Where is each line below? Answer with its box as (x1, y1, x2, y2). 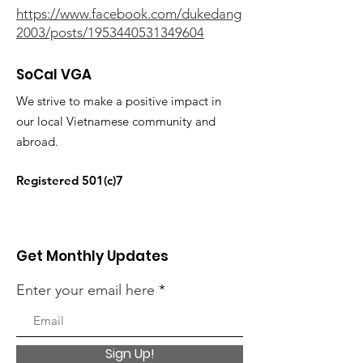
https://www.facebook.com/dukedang (16, 6, 241, 22)
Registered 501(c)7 (16, 173, 123, 188)
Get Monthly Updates (16, 246, 169, 266)
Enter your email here (16, 281, 155, 299)
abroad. (16, 134, 62, 149)
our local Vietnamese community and (16, 113, 216, 129)
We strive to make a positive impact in (16, 93, 221, 109)
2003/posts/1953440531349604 (16, 24, 204, 41)
